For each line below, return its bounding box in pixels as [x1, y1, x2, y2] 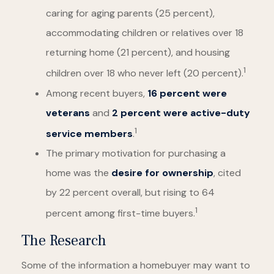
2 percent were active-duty [112, 106, 250, 119]
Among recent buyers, [46, 86, 147, 100]
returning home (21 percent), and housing [46, 46, 230, 59]
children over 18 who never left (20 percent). [46, 67, 243, 80]
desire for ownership [111, 166, 213, 179]
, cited [213, 166, 241, 179]
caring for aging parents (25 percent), [46, 7, 215, 20]
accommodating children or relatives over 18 [46, 26, 243, 40]
